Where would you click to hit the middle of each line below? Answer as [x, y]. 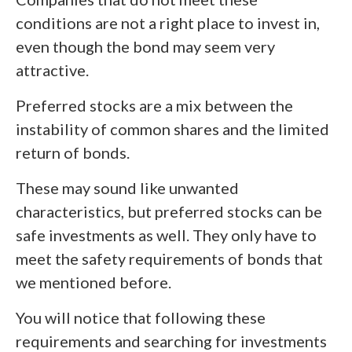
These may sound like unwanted [127, 188]
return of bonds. [73, 152]
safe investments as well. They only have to [166, 235]
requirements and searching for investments [171, 341]
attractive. [52, 70]
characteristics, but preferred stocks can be [169, 211]
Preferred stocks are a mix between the [154, 105]
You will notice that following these [141, 317]
